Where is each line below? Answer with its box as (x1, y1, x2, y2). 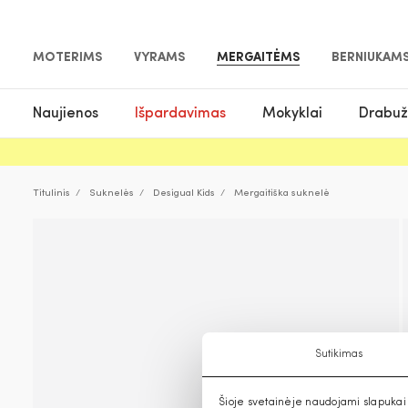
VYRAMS (134, 51, 185, 65)
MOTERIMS (33, 51, 102, 65)
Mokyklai (262, 106, 322, 121)
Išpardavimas (135, 106, 226, 121)
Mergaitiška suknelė (234, 189, 330, 199)
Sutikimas (314, 349, 363, 360)
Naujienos (33, 106, 98, 121)
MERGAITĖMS (217, 51, 300, 65)
